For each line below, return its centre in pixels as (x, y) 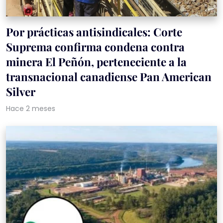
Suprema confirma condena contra (95, 47)
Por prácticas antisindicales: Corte (94, 32)
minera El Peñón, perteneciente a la (96, 61)
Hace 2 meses (31, 108)
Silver (21, 91)
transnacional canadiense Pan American (109, 76)
